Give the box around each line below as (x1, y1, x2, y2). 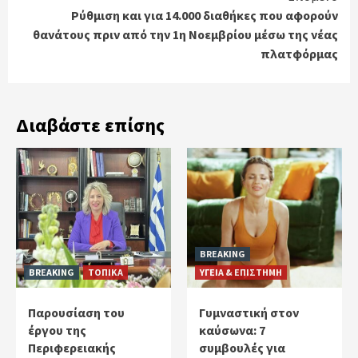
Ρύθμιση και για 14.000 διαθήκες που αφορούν (71, 6, 338, 23)
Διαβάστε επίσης (16, 112, 165, 137)
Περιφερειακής (28, 339, 116, 356)
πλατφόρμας (261, 45, 338, 62)
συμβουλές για (199, 339, 285, 356)
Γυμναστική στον (199, 304, 299, 320)
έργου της (28, 321, 86, 338)
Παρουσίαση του (28, 304, 125, 320)
